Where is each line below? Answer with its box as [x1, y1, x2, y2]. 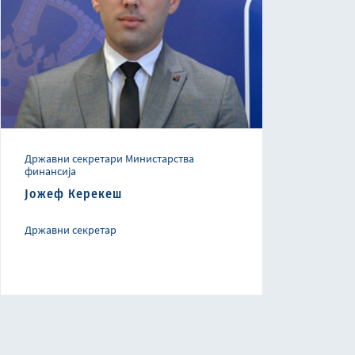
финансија [25, 164, 76, 179]
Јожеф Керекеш [25, 186, 122, 202]
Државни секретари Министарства [25, 151, 194, 166]
